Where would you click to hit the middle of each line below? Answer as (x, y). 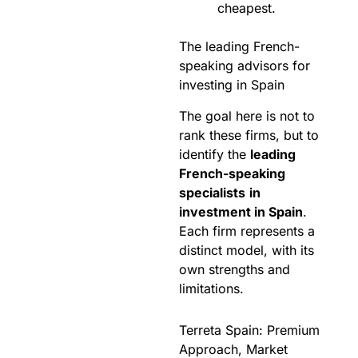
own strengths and (235, 270)
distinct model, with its (247, 251)
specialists (212, 193)
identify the (215, 155)
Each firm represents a (247, 231)
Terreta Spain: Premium (249, 330)
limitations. (211, 289)
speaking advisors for (245, 66)
